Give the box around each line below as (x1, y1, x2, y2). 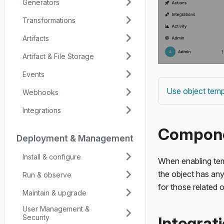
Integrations (22, 105, 61, 114)
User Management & (22, 204, 89, 213)
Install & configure (22, 152, 81, 161)
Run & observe (22, 170, 71, 179)
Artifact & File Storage (22, 51, 94, 60)
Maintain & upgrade (22, 188, 86, 197)
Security (22, 213, 49, 221)
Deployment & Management (16, 133, 133, 143)
